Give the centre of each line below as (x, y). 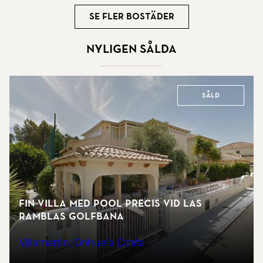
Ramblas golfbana (71, 216)
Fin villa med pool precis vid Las (110, 203)
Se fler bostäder (131, 17)
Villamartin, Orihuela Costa (82, 242)
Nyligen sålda (131, 49)
